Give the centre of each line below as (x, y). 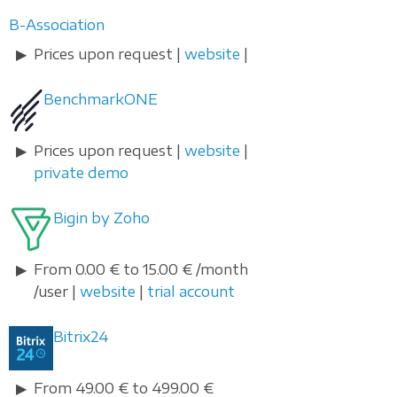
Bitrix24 (81, 337)
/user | (57, 292)
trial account (191, 292)
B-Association (57, 25)
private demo (81, 173)
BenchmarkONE (101, 100)
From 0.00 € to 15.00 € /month (141, 270)
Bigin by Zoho (101, 218)
